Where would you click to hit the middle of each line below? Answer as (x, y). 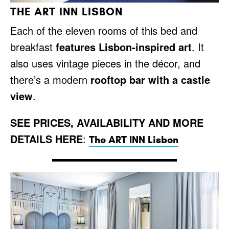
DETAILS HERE (47, 139)
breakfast (33, 47)
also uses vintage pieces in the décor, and (105, 63)
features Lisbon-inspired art (124, 47)
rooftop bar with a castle (150, 80)
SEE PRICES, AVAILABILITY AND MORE (107, 123)
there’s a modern (50, 80)
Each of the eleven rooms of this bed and (104, 31)
